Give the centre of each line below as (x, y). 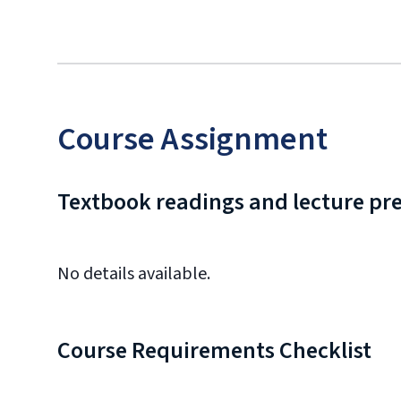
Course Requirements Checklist (214, 350)
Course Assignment (192, 139)
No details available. (134, 274)
